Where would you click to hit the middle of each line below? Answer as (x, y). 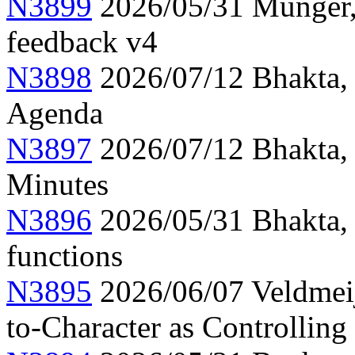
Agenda (55, 113)
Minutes (57, 185)
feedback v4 (82, 42)
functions (65, 256)
